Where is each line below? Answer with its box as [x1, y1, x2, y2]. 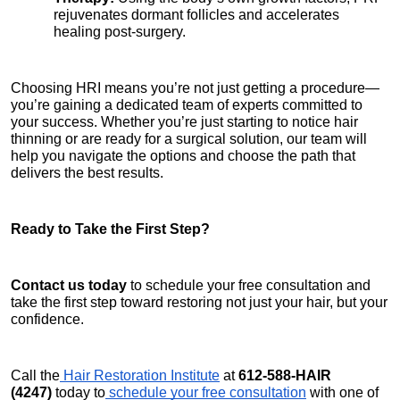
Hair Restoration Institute [60, 367, 220, 383]
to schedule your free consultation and [127, 277, 371, 293]
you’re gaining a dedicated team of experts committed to [11, 96, 362, 112]
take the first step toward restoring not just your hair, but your [11, 294, 387, 310]
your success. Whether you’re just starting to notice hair [11, 113, 358, 129]
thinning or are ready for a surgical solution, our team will [11, 130, 367, 146]
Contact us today [11, 277, 127, 293]
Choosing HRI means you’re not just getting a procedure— [11, 79, 379, 96]
